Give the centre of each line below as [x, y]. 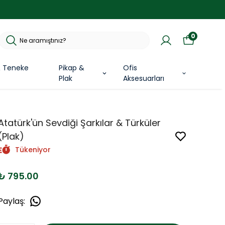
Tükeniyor [33, 150]
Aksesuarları [143, 79]
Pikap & [71, 68]
